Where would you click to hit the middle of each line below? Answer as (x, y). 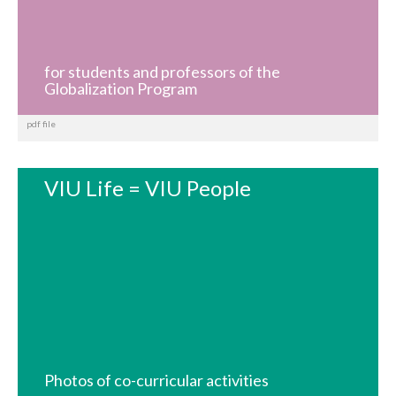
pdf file (41, 124)
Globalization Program (121, 89)
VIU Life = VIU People (148, 188)
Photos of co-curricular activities (156, 381)
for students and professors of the (162, 72)
